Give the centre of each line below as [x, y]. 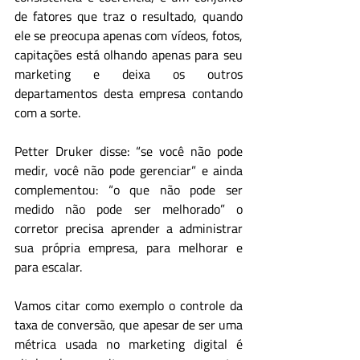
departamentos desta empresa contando [129, 93]
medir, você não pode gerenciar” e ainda [129, 170]
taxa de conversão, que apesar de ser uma [129, 325]
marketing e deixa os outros [129, 74]
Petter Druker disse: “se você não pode [129, 151]
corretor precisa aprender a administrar [129, 228]
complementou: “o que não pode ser [129, 190]
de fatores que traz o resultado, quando [129, 16]
